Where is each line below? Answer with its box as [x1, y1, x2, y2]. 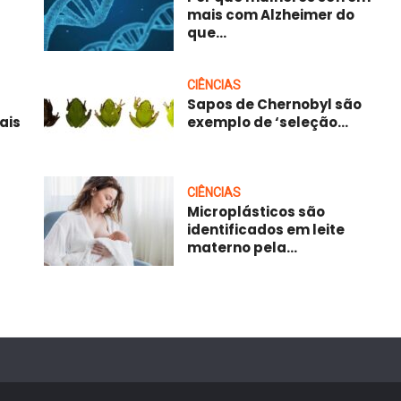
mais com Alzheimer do [187, 4, 354, 24]
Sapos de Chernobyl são [187, 94, 362, 114]
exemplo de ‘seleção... [187, 112, 348, 132]
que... [187, 22, 226, 42]
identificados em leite [187, 219, 345, 239]
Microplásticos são [187, 201, 325, 221]
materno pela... [187, 237, 297, 257]
